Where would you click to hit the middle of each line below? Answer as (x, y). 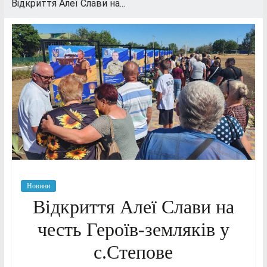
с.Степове (133, 252)
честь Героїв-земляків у (133, 229)
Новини (38, 186)
